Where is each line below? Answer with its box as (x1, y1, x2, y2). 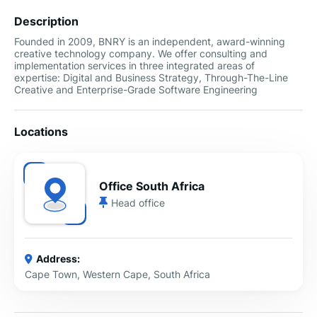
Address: (36, 253, 80, 265)
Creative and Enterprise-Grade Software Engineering (14, 83, 258, 96)
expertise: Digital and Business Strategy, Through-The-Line (14, 71, 288, 83)
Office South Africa (99, 178, 204, 193)
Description (14, 14, 79, 28)
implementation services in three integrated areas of (14, 59, 255, 71)
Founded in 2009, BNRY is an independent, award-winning (14, 35, 285, 47)
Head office (111, 196, 165, 209)
